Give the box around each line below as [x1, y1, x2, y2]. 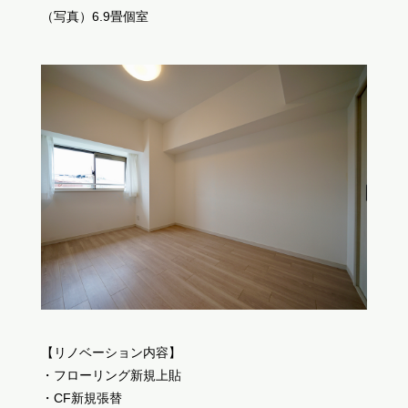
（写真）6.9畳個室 [40, 8, 148, 24]
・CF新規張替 [40, 390, 122, 405]
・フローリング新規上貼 [40, 367, 181, 382]
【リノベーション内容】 [40, 344, 181, 360]
